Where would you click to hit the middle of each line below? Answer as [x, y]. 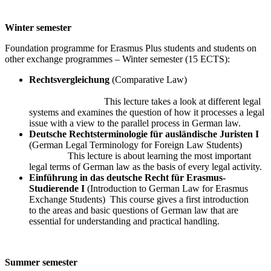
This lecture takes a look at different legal [145, 101]
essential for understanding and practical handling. [124, 221]
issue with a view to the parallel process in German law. [135, 123]
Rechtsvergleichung [69, 79]
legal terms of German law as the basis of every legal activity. [145, 166]
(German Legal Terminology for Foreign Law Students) [146, 145]
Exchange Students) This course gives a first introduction [139, 199]
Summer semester [41, 262]
